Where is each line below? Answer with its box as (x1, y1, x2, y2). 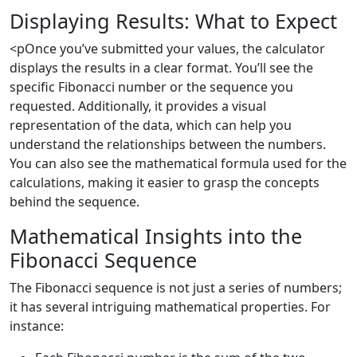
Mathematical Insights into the (10, 222, 302, 249)
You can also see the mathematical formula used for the (10, 155, 347, 172)
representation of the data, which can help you (10, 116, 292, 134)
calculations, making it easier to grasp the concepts (10, 174, 320, 191)
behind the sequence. (10, 193, 139, 210)
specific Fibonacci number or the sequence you (10, 78, 293, 96)
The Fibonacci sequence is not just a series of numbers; (10, 279, 342, 296)
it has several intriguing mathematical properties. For (10, 298, 331, 316)
